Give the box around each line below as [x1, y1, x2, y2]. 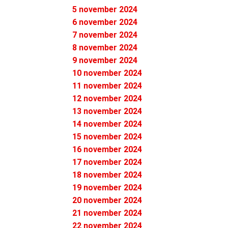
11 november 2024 [72, 81, 142, 91]
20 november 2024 [72, 195, 142, 205]
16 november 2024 [72, 145, 142, 154]
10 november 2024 [72, 68, 142, 78]
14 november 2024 [72, 119, 142, 129]
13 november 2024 [72, 106, 142, 116]
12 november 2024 [72, 94, 142, 103]
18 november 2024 [72, 170, 142, 180]
